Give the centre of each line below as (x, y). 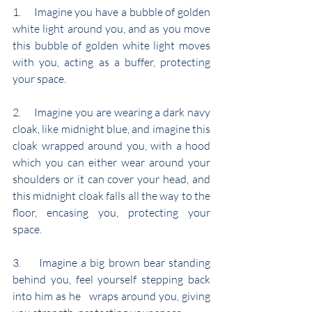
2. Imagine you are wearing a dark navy (111, 112)
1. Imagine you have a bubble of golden (111, 12)
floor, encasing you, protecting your (111, 213)
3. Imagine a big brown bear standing (111, 263)
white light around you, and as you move (111, 29)
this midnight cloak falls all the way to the (111, 196)
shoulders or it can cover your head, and (111, 179)
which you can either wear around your (111, 163)
